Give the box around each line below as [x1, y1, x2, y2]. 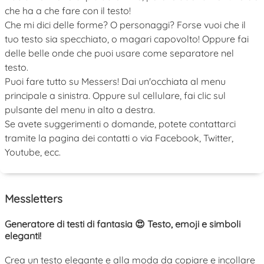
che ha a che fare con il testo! [5, 5, 131, 17]
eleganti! [5, 230, 41, 242]
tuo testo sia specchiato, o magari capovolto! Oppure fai [5, 33, 249, 45]
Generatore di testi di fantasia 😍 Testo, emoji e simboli [5, 218, 240, 230]
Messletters [5, 191, 62, 206]
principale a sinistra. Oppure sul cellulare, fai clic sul [5, 90, 226, 102]
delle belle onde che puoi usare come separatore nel [5, 47, 234, 60]
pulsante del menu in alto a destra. [5, 104, 155, 116]
